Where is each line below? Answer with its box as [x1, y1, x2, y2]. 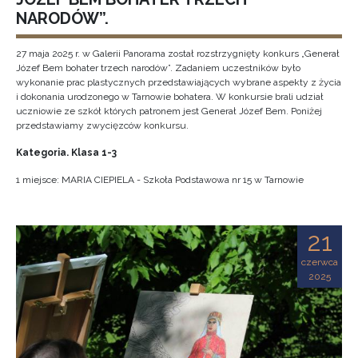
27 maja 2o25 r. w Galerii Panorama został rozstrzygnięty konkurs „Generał [16, 48, 340, 59]
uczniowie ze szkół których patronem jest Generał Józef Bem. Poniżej [16, 105, 322, 117]
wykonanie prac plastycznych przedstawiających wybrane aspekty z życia [16, 77, 341, 88]
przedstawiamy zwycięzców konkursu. [16, 120, 189, 131]
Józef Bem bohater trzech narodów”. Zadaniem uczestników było [16, 62, 300, 74]
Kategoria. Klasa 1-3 [16, 147, 117, 158]
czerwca [301, 257, 338, 268]
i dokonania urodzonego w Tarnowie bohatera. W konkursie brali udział [16, 91, 324, 102]
